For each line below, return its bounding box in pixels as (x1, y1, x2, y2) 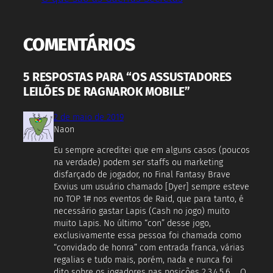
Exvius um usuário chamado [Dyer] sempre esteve (54, 182, 249, 193)
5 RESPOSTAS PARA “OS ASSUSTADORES (23, 70, 232, 85)
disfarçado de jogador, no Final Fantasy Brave (54, 169, 230, 180)
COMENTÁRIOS (23, 33, 135, 55)
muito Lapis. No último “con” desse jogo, (54, 218, 211, 229)
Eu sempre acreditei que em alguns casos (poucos (54, 145, 250, 156)
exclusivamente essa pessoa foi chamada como (54, 230, 241, 241)
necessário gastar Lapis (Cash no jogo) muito (54, 206, 230, 217)
